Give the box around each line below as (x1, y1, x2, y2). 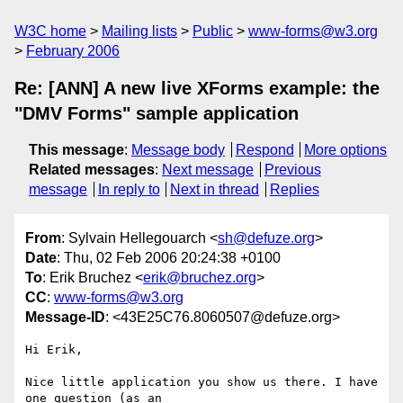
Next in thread (170, 182, 260, 197)
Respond (235, 142, 294, 157)
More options (304, 142, 388, 157)
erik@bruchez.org (143, 270, 256, 286)
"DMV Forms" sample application (14, 103, 299, 123)
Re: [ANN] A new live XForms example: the (14, 78, 380, 98)
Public (193, 23, 233, 39)
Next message (162, 162, 254, 177)
